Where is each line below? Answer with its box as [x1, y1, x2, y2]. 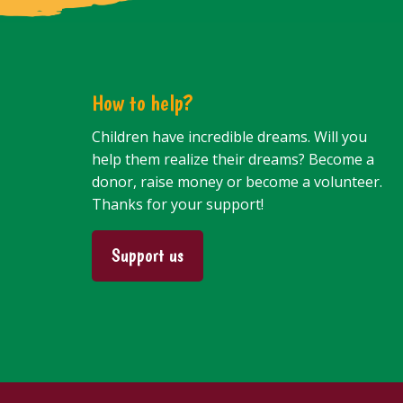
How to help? [92, 88, 193, 116]
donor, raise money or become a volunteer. [92, 171, 382, 192]
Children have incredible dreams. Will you [92, 126, 367, 147]
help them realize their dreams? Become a [92, 148, 374, 169]
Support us [111, 244, 184, 267]
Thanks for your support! [92, 193, 264, 214]
